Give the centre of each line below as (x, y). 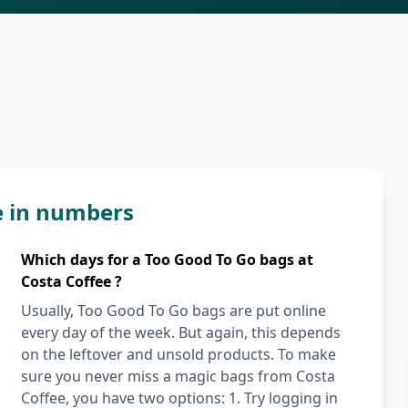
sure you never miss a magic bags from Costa (178, 376)
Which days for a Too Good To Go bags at (167, 260)
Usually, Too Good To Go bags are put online (173, 311)
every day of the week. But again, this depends (180, 332)
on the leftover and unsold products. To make (178, 354)
